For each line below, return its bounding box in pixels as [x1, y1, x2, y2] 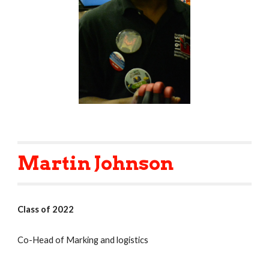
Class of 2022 [17, 204, 74, 215]
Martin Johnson [17, 151, 174, 175]
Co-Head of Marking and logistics [17, 235, 149, 246]
